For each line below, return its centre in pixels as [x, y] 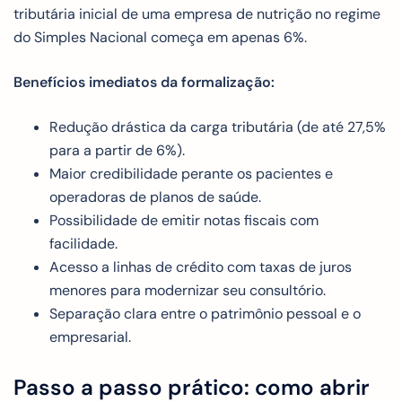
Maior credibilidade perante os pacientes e [191, 174]
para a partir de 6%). [117, 151]
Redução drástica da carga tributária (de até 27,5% [218, 127]
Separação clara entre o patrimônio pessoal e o [205, 314]
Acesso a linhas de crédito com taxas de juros [201, 267]
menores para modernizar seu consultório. [188, 291]
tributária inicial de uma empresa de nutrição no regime [197, 14]
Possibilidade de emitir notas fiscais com [184, 221]
